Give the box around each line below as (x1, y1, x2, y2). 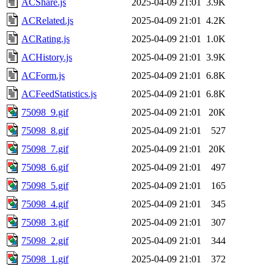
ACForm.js (21, 70, 65, 81)
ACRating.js (21, 33, 70, 44)
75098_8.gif (21, 125, 68, 136)
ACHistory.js (21, 51, 72, 62)
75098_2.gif (21, 235, 68, 246)
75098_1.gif (21, 253, 68, 264)
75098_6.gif (21, 161, 68, 172)
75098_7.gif (21, 143, 68, 154)
